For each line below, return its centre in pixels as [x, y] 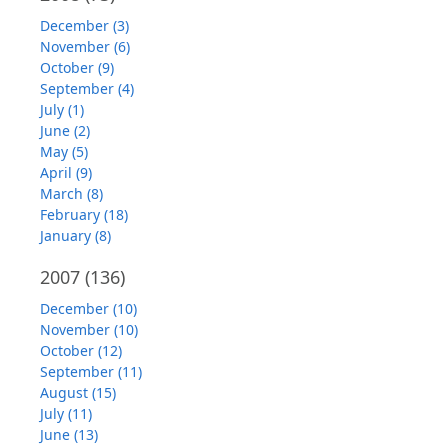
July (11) [66, 413]
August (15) [78, 392]
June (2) [65, 130]
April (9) [66, 172]
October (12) [81, 350]
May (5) [64, 151]
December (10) [88, 308]
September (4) [87, 88]
